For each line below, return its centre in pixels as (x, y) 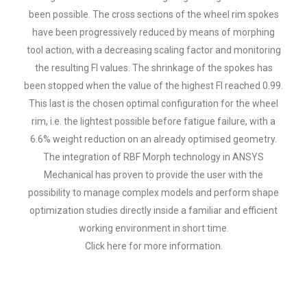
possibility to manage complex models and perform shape (153, 193)
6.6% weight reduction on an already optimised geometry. (153, 139)
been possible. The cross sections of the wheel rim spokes (153, 15)
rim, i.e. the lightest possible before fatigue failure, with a (153, 122)
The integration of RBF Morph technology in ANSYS (153, 157)
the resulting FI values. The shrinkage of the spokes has (153, 68)
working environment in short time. (153, 229)
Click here (106, 246)
